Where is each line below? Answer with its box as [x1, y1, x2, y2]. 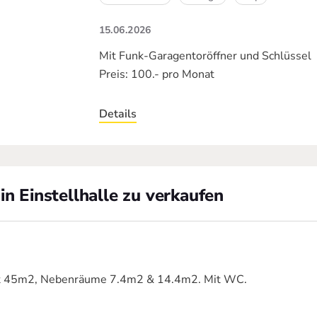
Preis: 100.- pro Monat [98, 67, 214, 82]
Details [98, 106, 137, 122]
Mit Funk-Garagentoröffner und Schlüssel [98, 48, 311, 64]
